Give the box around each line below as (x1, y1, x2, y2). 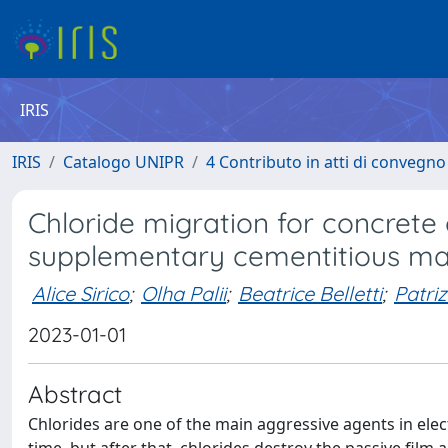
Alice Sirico (32, 280, 129, 306)
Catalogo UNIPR (63, 151, 184, 173)
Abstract (28, 379, 122, 409)
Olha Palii (141, 280, 226, 306)
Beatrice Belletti (238, 280, 382, 306)
